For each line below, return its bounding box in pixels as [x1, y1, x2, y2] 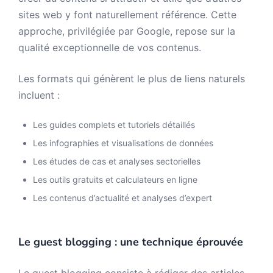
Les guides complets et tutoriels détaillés [33, 119, 195, 130]
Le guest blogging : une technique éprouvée [18, 235, 243, 249]
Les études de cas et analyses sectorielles [33, 156, 200, 166]
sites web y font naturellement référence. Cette [18, 9, 236, 21]
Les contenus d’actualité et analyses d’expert [33, 193, 212, 203]
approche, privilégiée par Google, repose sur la [18, 25, 235, 37]
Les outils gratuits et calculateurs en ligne [33, 174, 197, 185]
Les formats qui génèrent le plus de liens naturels [18, 73, 245, 85]
